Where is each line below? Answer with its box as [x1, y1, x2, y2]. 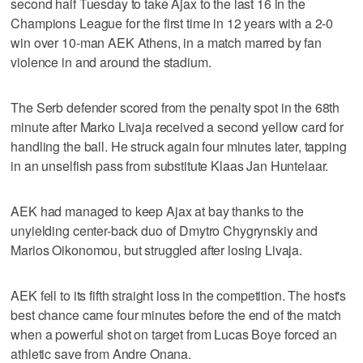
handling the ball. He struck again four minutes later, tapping [11, 136, 347, 156]
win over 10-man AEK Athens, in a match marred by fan [11, 32, 322, 52]
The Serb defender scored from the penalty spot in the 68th [11, 97, 340, 117]
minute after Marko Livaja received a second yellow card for [11, 117, 344, 136]
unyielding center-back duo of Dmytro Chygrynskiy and [11, 220, 318, 240]
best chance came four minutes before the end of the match [11, 305, 342, 324]
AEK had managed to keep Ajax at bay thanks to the [11, 201, 304, 220]
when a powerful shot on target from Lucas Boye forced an [11, 324, 337, 344]
